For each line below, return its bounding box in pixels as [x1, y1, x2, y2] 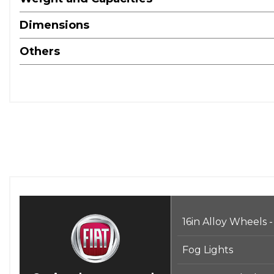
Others [20, 45, 60, 58]
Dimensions [20, 18, 89, 32]
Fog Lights [182, 243, 233, 256]
